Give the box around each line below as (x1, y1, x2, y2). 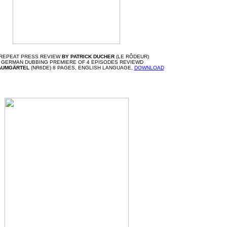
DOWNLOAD (134, 64, 164, 70)
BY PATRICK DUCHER (62, 53, 115, 59)
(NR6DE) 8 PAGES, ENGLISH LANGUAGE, (29, 64, 134, 70)
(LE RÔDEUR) (115, 53, 149, 59)
